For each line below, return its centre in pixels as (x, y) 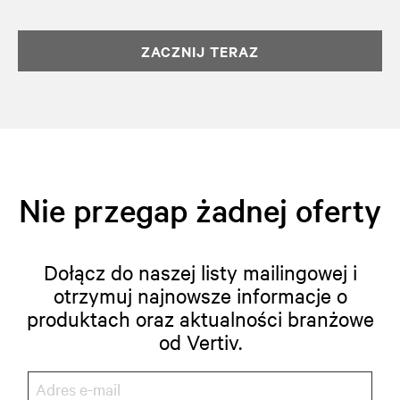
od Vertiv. (200, 342)
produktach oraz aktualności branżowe (200, 319)
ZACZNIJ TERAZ (200, 51)
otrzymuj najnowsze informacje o (200, 296)
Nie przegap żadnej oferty (200, 210)
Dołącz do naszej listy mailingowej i (200, 272)
